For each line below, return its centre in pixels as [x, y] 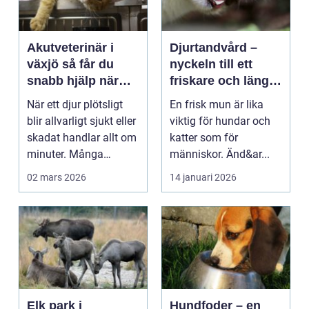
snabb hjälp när [73, 81]
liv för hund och [216, 97]
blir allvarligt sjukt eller [81, 121]
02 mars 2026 [57, 177]
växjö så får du [44, 64]
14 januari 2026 [203, 177]
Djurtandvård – [213, 48]
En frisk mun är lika [217, 104]
